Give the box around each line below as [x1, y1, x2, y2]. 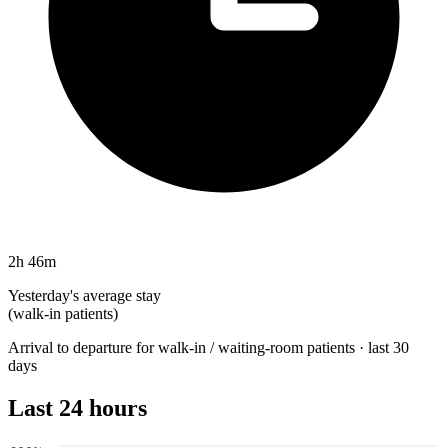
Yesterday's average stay [8, 286, 161, 304]
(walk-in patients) [8, 304, 118, 322]
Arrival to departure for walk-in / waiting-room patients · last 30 [8, 338, 409, 356]
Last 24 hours [8, 394, 147, 421]
